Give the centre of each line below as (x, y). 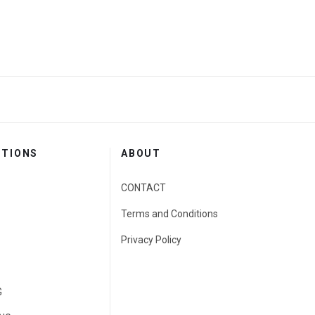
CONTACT (143, 187)
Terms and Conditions (169, 213)
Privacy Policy (151, 239)
